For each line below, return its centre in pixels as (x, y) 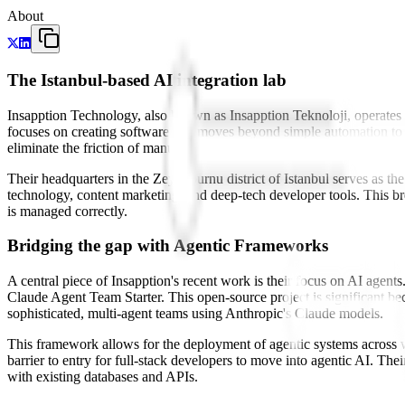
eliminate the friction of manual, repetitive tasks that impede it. (184, 147)
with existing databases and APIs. (103, 377)
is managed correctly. (67, 211)
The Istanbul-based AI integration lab (147, 80)
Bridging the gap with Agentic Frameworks (168, 246)
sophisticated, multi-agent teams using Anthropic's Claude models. (195, 314)
